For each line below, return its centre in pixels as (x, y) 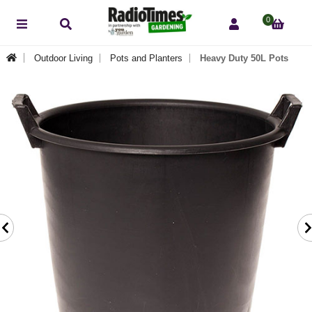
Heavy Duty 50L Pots (244, 58)
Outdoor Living (63, 58)
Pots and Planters (146, 58)
